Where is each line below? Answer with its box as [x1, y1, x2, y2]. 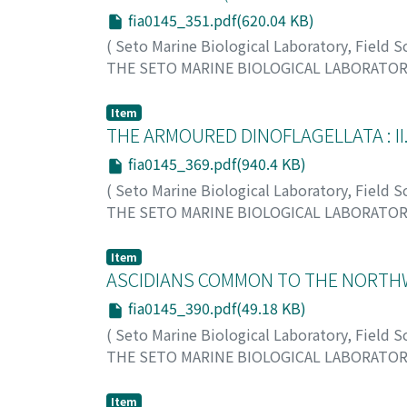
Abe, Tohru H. [106, 222, 199, 244]
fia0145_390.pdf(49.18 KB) [124, 296, 306, 319]
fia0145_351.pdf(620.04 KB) [124, 8, 314, 31]
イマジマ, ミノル [225, 78, 335, 101]
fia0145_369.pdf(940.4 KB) [124, 153, 306, 175]
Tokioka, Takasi [106, 366, 213, 389]
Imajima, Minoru [106, 78, 218, 101]
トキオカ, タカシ [220, 366, 330, 389]
